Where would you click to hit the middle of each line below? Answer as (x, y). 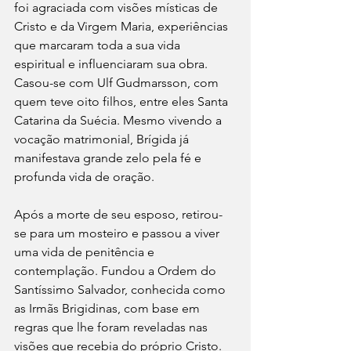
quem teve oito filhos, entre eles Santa (123, 101)
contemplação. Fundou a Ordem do (117, 271)
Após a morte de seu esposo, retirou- (118, 214)
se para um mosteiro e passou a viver (118, 233)
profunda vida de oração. (84, 177)
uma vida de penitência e (86, 252)
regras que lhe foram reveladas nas (112, 327)
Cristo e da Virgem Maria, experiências (123, 26)
